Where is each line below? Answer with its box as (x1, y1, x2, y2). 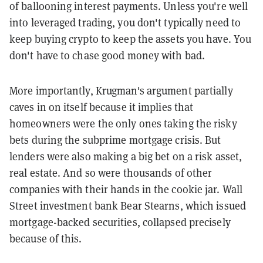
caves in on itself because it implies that (9, 100, 194, 114)
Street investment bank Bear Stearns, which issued (9, 198, 246, 213)
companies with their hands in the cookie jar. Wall (9, 182, 243, 196)
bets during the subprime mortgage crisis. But (9, 133, 221, 147)
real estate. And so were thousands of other (9, 166, 213, 180)
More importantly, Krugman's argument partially (9, 83, 233, 97)
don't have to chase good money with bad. (9, 48, 205, 62)
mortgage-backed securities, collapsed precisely (9, 215, 231, 229)
